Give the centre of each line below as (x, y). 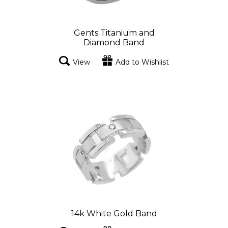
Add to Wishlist (142, 62)
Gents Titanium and (114, 33)
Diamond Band (114, 43)
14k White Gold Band (114, 214)
